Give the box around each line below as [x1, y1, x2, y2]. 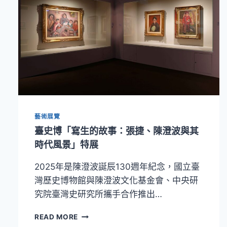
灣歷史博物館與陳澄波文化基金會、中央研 [34, 175, 198, 185]
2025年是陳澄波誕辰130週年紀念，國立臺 [34, 161, 200, 172]
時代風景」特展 [34, 139, 98, 150]
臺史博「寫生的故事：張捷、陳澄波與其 [34, 125, 199, 136]
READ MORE [34, 212, 79, 221]
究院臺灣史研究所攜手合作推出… [34, 188, 162, 199]
